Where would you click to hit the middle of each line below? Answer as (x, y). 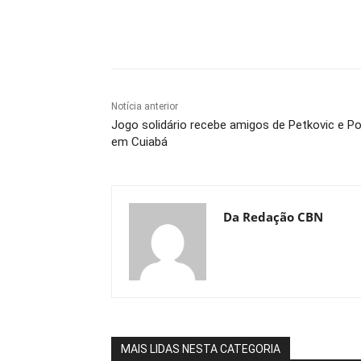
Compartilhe (177, 28)
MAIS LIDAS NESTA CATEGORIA (201, 349)
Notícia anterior (145, 106)
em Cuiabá (139, 141)
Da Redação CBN (273, 216)
